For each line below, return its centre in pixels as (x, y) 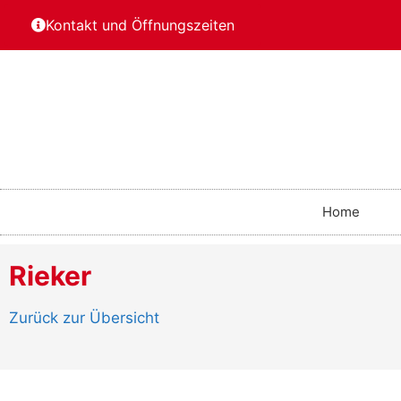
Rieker (50, 275)
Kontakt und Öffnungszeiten (140, 25)
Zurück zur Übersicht (84, 317)
